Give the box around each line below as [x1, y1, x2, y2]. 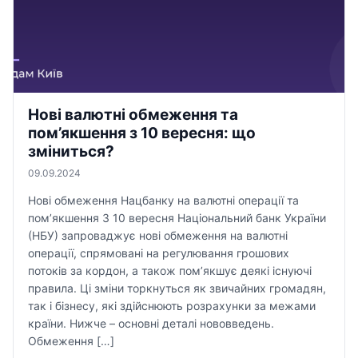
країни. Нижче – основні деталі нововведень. [28, 316, 274, 330]
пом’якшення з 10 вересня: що [28, 124, 256, 142]
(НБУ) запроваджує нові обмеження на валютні [28, 229, 288, 242]
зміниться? [28, 142, 114, 161]
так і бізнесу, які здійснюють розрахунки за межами [28, 299, 316, 312]
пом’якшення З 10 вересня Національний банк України [28, 211, 326, 225]
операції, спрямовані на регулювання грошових [28, 246, 289, 260]
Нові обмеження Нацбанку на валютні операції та [28, 193, 299, 207]
